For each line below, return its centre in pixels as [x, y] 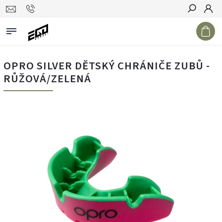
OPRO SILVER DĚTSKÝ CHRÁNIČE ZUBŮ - [107, 66]
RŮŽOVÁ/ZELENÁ [47, 79]
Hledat [199, 26]
